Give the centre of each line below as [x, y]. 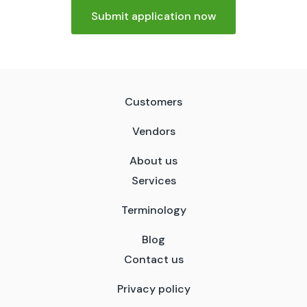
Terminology [153, 210]
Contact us [153, 260]
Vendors [153, 132]
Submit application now [153, 16]
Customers [153, 102]
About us [153, 161]
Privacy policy [153, 289]
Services [153, 181]
